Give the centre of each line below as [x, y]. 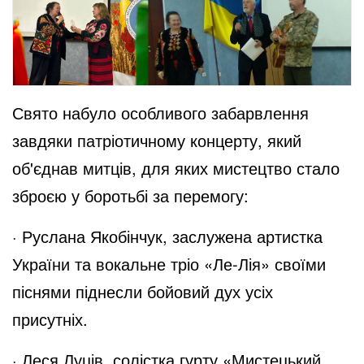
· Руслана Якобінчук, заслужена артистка [167, 236]
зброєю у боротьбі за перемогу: [130, 195]
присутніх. [50, 318]
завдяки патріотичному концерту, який [157, 140]
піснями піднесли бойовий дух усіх [143, 291]
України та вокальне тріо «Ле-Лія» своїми [169, 263]
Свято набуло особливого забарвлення [160, 112]
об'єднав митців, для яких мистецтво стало [176, 167]
